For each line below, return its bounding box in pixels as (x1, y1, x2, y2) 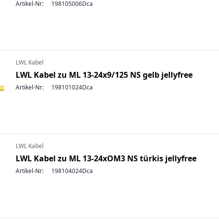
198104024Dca (51, 167, 93, 175)
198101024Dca (51, 83, 93, 91)
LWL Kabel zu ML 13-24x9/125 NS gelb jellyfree (16, 69, 193, 80)
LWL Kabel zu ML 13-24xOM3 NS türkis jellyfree (16, 153, 197, 164)
